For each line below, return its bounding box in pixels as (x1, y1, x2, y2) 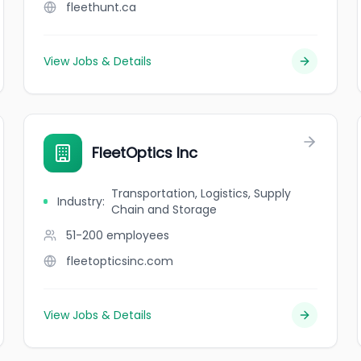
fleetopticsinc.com (66, 253, 174, 269)
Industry (56, 193, 102, 210)
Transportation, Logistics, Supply (110, 185, 291, 201)
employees (106, 227, 170, 243)
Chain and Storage (110, 201, 217, 218)
